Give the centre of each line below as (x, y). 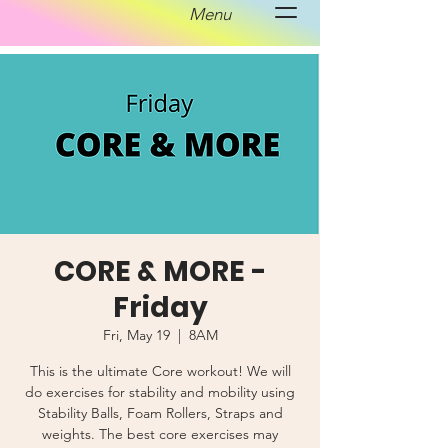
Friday (160, 307)
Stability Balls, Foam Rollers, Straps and (160, 413)
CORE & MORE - (160, 271)
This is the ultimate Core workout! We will (160, 371)
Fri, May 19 (136, 335)
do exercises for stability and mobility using (160, 392)
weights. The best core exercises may (160, 434)
